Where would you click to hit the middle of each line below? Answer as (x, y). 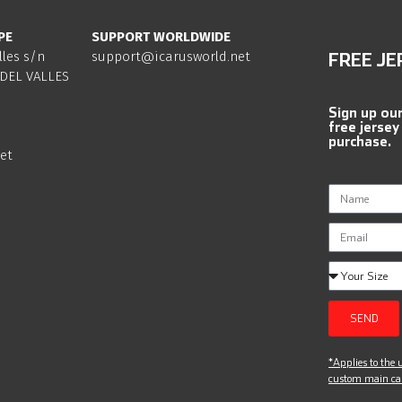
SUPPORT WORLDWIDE (161, 37)
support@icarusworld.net (170, 57)
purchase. (360, 141)
